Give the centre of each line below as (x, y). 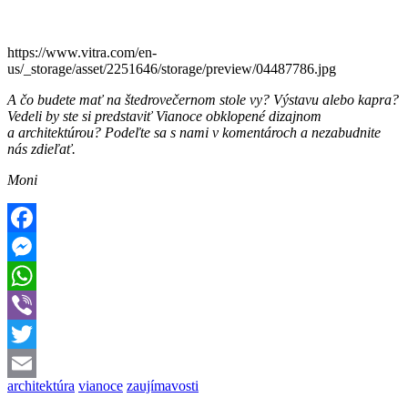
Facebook (36, 246)
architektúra (41, 385)
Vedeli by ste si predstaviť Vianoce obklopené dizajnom (164, 116)
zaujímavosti (163, 385)
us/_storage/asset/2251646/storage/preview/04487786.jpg (172, 68)
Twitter (28, 362)
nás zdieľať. (41, 148)
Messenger (38, 275)
